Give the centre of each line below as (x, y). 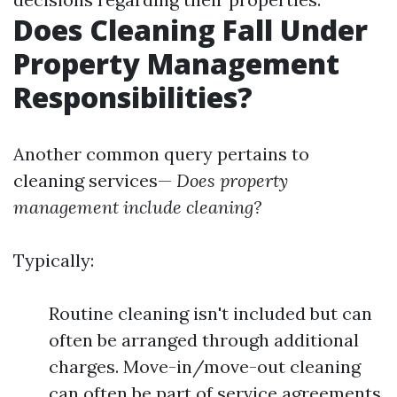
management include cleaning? (137, 207)
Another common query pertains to (161, 154)
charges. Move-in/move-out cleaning (205, 366)
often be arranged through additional (204, 340)
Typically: (54, 260)
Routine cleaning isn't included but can (210, 313)
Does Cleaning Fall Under (191, 30)
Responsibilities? (133, 97)
